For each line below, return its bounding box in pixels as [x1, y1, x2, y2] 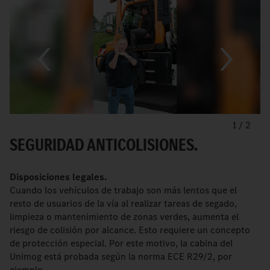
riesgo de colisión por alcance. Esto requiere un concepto [10, 223, 250, 236]
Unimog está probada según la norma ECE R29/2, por [10, 250, 232, 263]
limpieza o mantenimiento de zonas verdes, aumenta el [10, 210, 239, 223]
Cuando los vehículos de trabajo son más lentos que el [10, 183, 237, 196]
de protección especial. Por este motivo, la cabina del [10, 236, 233, 250]
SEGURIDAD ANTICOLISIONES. [10, 132, 198, 157]
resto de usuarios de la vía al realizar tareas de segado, [10, 196, 237, 210]
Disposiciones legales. [10, 170, 107, 183]
